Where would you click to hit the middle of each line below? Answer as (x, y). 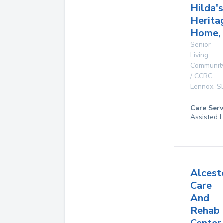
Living (199, 55)
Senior (200, 45)
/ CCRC (201, 76)
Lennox (202, 86)
